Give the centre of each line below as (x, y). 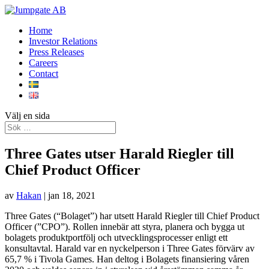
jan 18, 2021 (72, 195)
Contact (44, 74)
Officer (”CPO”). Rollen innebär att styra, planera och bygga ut (125, 226)
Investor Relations (63, 41)
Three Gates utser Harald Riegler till (119, 153)
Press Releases (56, 52)
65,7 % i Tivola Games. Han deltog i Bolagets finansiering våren (127, 259)
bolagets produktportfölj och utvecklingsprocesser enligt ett (116, 237)
